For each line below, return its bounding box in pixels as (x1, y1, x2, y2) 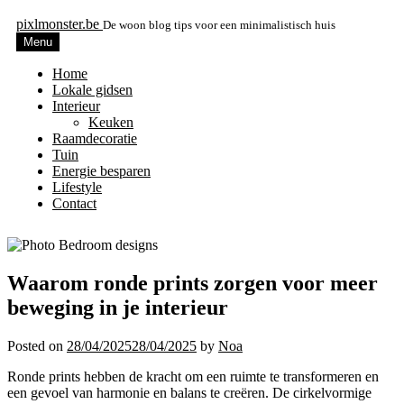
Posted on (7, 337, 67, 353)
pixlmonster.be (16, 16, 103, 32)
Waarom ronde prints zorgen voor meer (7, 271, 378, 295)
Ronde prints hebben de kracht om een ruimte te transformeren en (7, 368, 379, 384)
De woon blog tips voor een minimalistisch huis (103, 18, 335, 32)
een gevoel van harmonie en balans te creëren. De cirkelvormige (7, 384, 372, 400)
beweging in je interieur (7, 295, 228, 319)
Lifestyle (52, 179, 102, 195)
